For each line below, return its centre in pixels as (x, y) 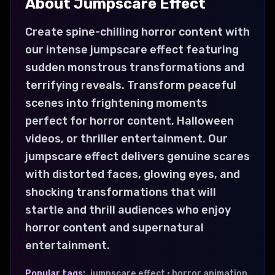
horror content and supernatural (114, 227)
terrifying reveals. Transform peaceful (131, 85)
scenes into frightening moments (116, 103)
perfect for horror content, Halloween (130, 121)
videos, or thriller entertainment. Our (126, 138)
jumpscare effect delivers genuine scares (137, 156)
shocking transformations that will (121, 192)
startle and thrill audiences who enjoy (128, 210)
